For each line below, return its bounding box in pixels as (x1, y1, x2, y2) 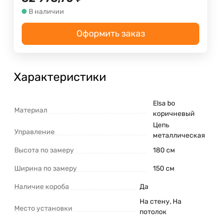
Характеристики (14, 70, 106, 84)
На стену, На (140, 197, 182, 206)
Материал (14, 106, 47, 114)
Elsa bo (153, 99, 175, 108)
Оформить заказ (76, 28, 145, 39)
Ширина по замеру (14, 164, 77, 173)
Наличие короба (14, 182, 69, 191)
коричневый (153, 109, 195, 118)
